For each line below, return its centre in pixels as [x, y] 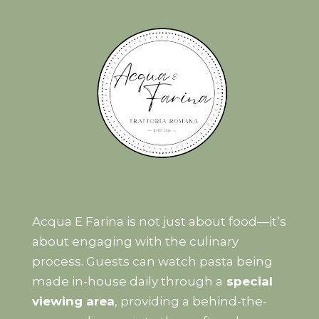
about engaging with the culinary [135, 241]
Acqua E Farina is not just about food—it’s [159, 221]
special [247, 281]
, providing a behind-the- [190, 301]
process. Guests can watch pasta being [152, 261]
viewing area [73, 301]
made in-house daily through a [127, 281]
